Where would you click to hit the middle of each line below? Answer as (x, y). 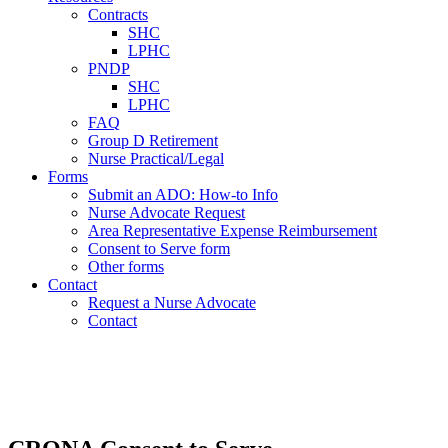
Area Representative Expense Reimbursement (232, 230)
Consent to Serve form (159, 248)
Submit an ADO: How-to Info (183, 194)
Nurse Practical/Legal (156, 158)
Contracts (118, 14)
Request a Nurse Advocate (172, 302)
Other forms (126, 266)
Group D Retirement (153, 140)
